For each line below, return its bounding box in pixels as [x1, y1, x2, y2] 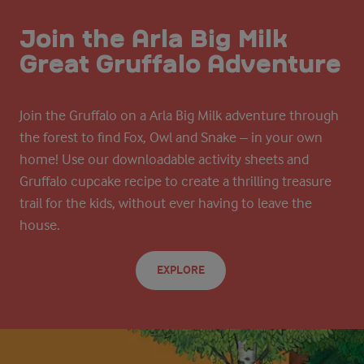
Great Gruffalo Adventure [19, 51, 341, 76]
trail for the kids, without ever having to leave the [19, 194, 312, 211]
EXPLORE [156, 262, 205, 277]
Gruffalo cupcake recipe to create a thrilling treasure [19, 172, 331, 189]
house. [19, 216, 60, 233]
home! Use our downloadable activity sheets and [19, 150, 309, 167]
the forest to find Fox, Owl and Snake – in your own [19, 128, 323, 145]
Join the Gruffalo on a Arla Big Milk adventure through [19, 106, 339, 123]
